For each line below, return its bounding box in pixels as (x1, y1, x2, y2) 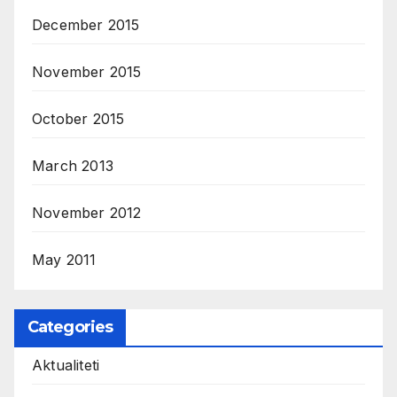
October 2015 (32, 109, 125, 128)
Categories (27, 316, 113, 337)
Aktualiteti (32, 355, 100, 374)
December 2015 (32, 15, 140, 34)
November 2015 (32, 62, 142, 81)
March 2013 (32, 156, 113, 175)
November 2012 (32, 203, 142, 222)
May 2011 (32, 250, 97, 269)
